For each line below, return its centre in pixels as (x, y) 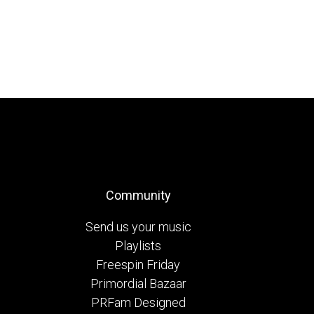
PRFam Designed (138, 302)
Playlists (138, 245)
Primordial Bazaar (138, 283)
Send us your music (138, 226)
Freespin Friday (138, 264)
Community (138, 195)
